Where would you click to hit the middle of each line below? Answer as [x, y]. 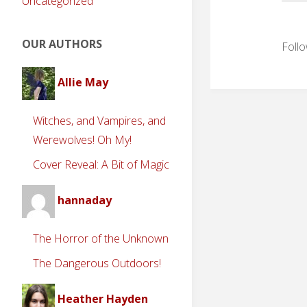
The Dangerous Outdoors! [97, 263]
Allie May [83, 82]
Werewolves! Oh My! [82, 139]
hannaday [85, 200]
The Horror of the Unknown [101, 238]
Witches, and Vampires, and [99, 120]
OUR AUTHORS [62, 44]
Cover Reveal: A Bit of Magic [101, 164]
